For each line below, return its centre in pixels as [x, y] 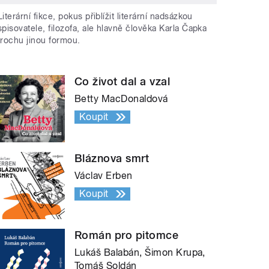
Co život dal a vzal [122, 82]
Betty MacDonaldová [121, 99]
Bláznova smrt [112, 159]
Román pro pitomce [127, 235]
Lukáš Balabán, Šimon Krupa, [140, 253]
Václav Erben [104, 176]
